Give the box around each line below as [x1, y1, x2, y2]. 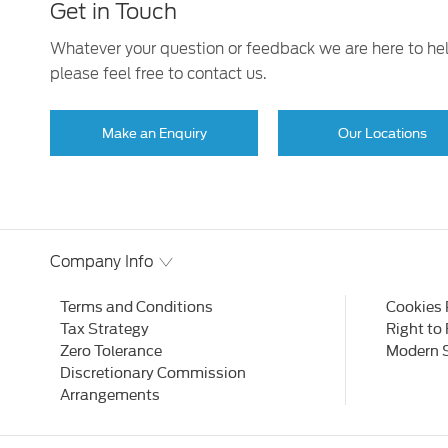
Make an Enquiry [101, 121, 207, 142]
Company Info [50, 252, 153, 271]
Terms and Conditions [60, 294, 213, 316]
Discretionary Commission [60, 360, 246, 382]
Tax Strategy [60, 316, 149, 338]
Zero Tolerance [60, 338, 162, 360]
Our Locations [337, 121, 427, 142]
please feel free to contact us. [50, 64, 267, 83]
